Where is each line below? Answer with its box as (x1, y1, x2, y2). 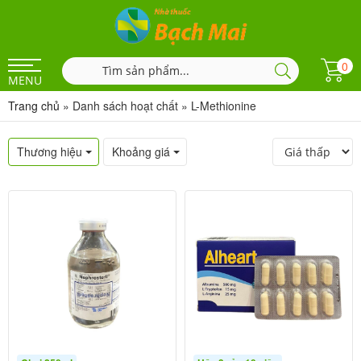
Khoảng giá (112, 143, 170, 160)
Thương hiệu (17, 143, 82, 160)
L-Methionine (191, 98, 256, 114)
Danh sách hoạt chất (73, 98, 178, 114)
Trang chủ (8, 98, 60, 114)
